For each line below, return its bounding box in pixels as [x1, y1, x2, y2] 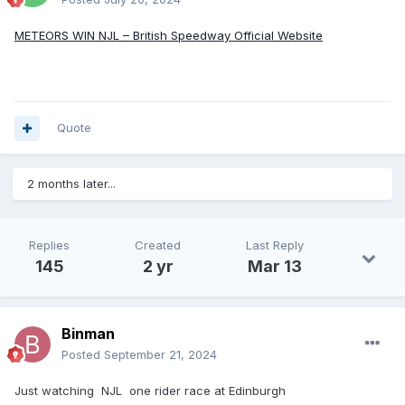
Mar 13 [248, 257, 302, 277]
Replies [29, 238, 70, 253]
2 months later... [27, 176, 116, 192]
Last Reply [246, 238, 304, 253]
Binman [61, 325, 115, 344]
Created [135, 238, 181, 253]
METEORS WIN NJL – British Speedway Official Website [14, 28, 323, 43]
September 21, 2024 [104, 347, 217, 363]
